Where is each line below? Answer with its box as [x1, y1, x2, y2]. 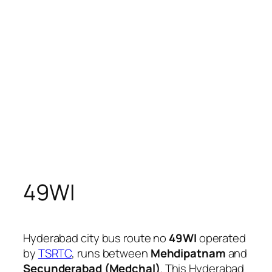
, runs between [72, 245, 151, 261]
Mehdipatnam [150, 245, 226, 261]
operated [196, 229, 246, 246]
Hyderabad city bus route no [23, 229, 169, 246]
